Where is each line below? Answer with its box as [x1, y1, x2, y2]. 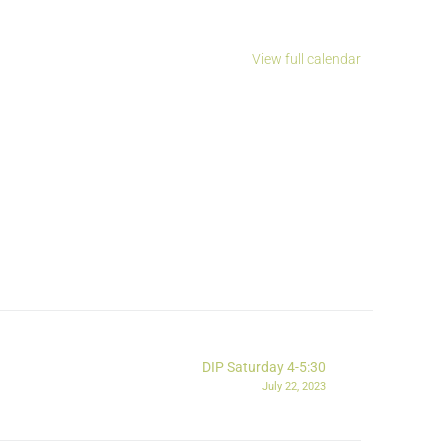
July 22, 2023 [262, 380, 326, 394]
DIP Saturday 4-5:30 [202, 359, 326, 376]
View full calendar [252, 51, 361, 68]
